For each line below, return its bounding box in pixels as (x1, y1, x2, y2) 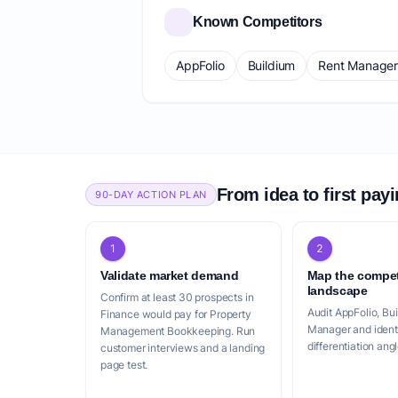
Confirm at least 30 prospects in (100, 291, 254, 304)
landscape (306, 283, 368, 298)
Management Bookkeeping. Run (100, 324, 256, 338)
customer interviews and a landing (100, 341, 266, 354)
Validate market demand (100, 268, 239, 283)
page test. (100, 358, 148, 371)
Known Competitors (193, 14, 322, 29)
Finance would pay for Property (100, 307, 251, 321)
